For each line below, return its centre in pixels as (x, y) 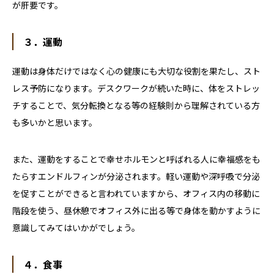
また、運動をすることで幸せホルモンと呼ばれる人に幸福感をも (136, 159)
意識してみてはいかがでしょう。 (76, 228)
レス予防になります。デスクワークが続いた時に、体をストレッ (136, 88)
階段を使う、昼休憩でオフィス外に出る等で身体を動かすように (136, 211)
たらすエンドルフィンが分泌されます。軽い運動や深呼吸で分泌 (136, 176)
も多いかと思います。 (55, 123)
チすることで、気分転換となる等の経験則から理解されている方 (136, 106)
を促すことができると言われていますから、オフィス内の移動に (136, 194)
